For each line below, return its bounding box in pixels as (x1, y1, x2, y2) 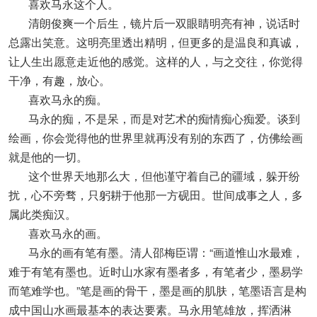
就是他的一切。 (8, 149, 88, 165)
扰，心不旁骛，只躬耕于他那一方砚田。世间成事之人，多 (8, 187, 303, 203)
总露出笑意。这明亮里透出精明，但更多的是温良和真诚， (8, 34, 303, 50)
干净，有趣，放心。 (8, 72, 110, 88)
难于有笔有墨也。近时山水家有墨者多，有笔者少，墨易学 (8, 263, 303, 279)
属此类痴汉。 (8, 206, 76, 222)
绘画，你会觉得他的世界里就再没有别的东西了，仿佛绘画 (8, 129, 303, 146)
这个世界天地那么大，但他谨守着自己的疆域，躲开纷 (8, 168, 300, 184)
